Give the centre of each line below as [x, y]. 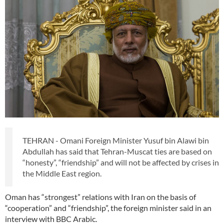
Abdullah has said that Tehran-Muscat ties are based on [117, 151]
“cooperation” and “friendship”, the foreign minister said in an [108, 207]
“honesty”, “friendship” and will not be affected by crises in [121, 162]
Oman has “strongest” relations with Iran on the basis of [100, 196]
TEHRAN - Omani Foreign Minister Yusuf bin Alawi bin [116, 140]
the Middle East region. [62, 173]
